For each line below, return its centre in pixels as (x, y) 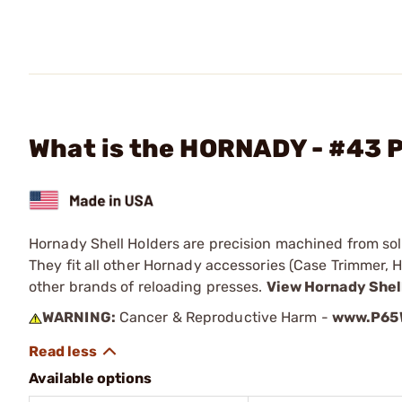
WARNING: (79, 317)
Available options (90, 378)
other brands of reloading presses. (148, 286)
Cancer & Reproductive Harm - (223, 317)
